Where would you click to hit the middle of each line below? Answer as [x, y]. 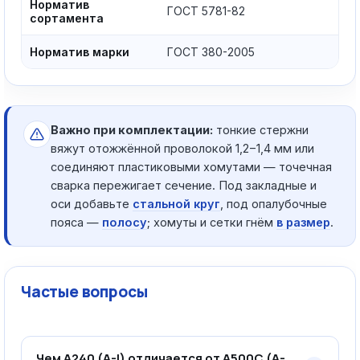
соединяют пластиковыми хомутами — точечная [191, 167]
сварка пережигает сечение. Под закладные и [184, 185]
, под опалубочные [274, 204]
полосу [125, 222]
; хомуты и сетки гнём [212, 222]
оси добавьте [92, 204]
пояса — [76, 222]
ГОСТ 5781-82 [206, 11]
